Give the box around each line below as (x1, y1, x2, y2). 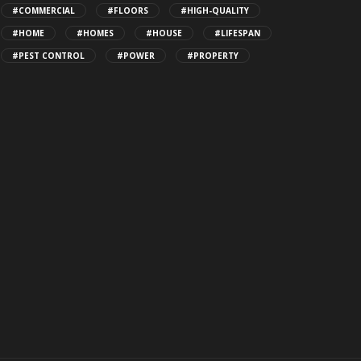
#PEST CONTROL (12, 50, 85, 62)
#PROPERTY (187, 50, 239, 62)
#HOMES (77, 27, 114, 39)
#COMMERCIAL (12, 5, 75, 17)
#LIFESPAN (214, 27, 260, 39)
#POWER (117, 50, 155, 62)
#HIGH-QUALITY (180, 5, 249, 17)
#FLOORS (107, 5, 148, 17)
